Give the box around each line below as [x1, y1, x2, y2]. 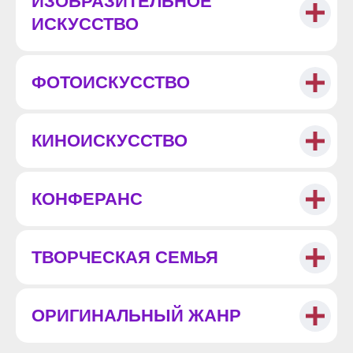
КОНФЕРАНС [32, 189, 143, 209]
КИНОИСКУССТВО [32, 131, 188, 150]
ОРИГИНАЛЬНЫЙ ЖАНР [32, 306, 241, 325]
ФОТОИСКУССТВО [32, 72, 190, 92]
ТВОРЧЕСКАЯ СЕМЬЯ [32, 247, 218, 267]
